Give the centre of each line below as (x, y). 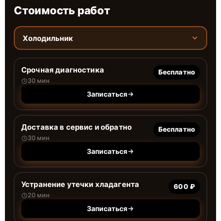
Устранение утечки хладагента (80, 184)
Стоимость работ (62, 10)
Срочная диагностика (63, 70)
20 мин (38, 195)
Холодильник (48, 38)
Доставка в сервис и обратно (77, 127)
